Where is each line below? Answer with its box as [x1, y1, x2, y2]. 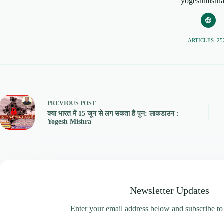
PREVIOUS [47, 100, 80, 107]
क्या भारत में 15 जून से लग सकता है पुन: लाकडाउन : [47, 110, 179, 118]
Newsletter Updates [130, 184, 210, 196]
